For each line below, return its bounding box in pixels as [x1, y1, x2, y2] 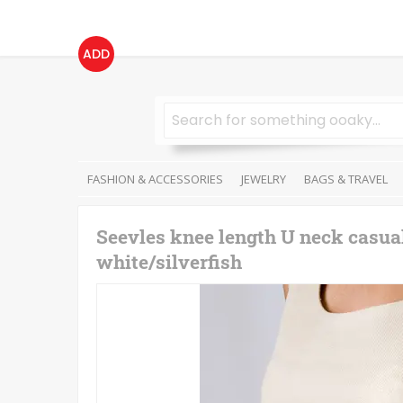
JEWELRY [241, 171, 286, 187]
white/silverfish [96, 249, 242, 274]
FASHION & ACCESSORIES [87, 171, 223, 187]
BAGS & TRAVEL [304, 171, 388, 187]
